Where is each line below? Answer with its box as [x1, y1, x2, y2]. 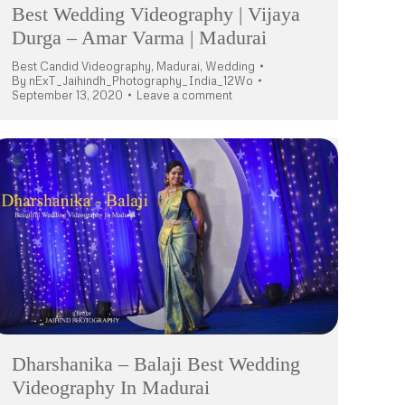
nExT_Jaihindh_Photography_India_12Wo [29, 73, 253, 89]
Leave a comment [137, 88, 232, 103]
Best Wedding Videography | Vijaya [12, 3, 300, 26]
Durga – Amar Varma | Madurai [12, 26, 267, 50]
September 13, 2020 [12, 88, 123, 103]
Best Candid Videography [12, 59, 151, 74]
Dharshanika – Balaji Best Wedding [12, 353, 300, 376]
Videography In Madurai [12, 376, 210, 400]
